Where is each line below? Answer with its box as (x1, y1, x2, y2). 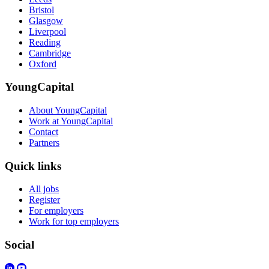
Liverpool (29, 26, 66, 37)
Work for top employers (29, 216, 119, 227)
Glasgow (29, 15, 63, 26)
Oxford (29, 58, 56, 69)
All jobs (29, 184, 59, 195)
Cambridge (29, 47, 71, 58)
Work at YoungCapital (29, 115, 113, 126)
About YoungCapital (29, 104, 107, 115)
